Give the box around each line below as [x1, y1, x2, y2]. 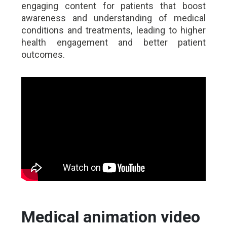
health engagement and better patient [21, 37, 206, 48]
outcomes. [21, 49, 65, 60]
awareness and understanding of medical [21, 13, 206, 23]
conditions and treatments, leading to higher [21, 25, 206, 35]
